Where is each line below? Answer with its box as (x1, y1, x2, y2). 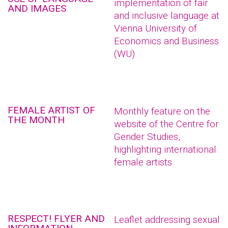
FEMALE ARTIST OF (8, 104, 95, 116)
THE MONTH (8, 114, 65, 126)
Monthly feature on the (114, 105, 210, 117)
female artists (114, 156, 172, 168)
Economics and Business (114, 35, 219, 47)
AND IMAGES (8, 3, 66, 14)
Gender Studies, (114, 131, 180, 142)
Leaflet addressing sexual (114, 214, 220, 225)
